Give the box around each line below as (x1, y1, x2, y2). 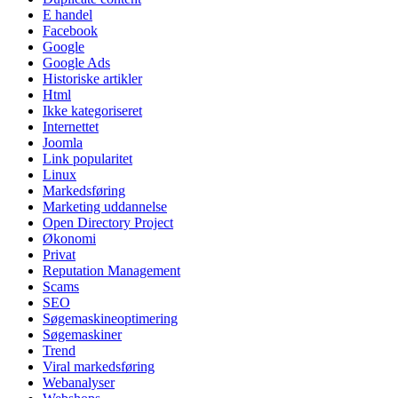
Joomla (43, 134, 83, 150)
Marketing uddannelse (43, 198, 167, 214)
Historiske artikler (43, 70, 142, 86)
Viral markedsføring (43, 358, 155, 374)
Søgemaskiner (43, 326, 122, 342)
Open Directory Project (43, 214, 173, 230)
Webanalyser (43, 374, 115, 390)
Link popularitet (43, 150, 132, 166)
